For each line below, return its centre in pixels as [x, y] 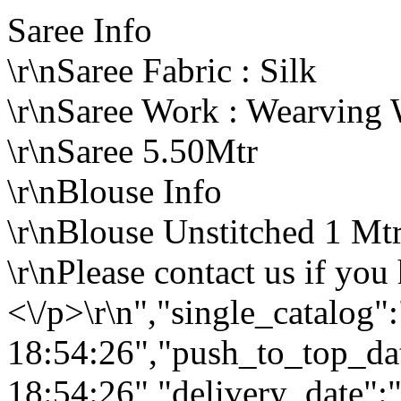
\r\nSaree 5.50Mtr [132, 151]
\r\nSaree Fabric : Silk [162, 70]
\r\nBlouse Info [115, 191]
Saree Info [80, 30]
